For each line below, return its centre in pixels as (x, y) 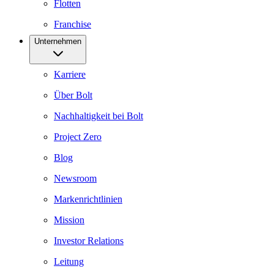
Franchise (72, 24)
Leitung (69, 261)
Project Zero (78, 137)
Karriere (70, 74)
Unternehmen (58, 41)
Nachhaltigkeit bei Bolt (98, 116)
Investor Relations (89, 241)
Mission (69, 220)
